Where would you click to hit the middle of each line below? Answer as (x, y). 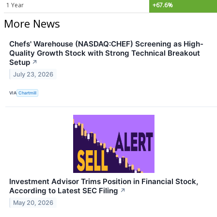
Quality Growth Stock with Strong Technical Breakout (105, 53)
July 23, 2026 (33, 74)
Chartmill (28, 93)
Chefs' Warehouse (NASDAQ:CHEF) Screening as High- (106, 44)
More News (32, 23)
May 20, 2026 (33, 202)
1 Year (15, 5)
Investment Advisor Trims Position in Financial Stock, (104, 181)
